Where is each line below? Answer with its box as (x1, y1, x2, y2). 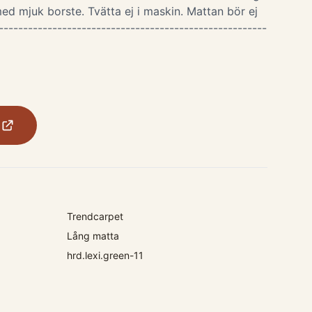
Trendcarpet (67, 210, 123, 222)
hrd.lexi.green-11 (67, 249, 143, 261)
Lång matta (67, 230, 119, 242)
